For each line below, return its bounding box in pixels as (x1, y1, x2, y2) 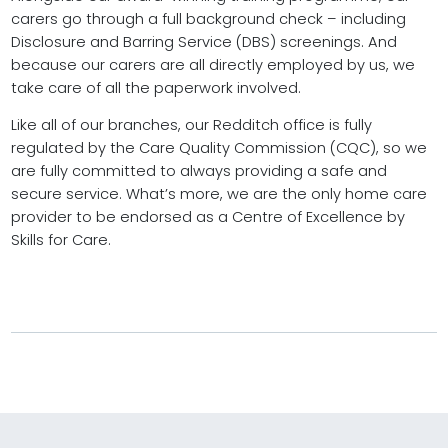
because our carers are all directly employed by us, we (10, 55, 415, 76)
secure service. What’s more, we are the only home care (10, 184, 427, 205)
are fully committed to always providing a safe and (10, 161, 387, 182)
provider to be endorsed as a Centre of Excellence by (10, 207, 405, 228)
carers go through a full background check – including (10, 9, 406, 30)
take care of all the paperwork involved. (10, 78, 301, 99)
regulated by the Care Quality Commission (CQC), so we (10, 138, 427, 159)
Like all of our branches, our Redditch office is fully (10, 115, 372, 136)
